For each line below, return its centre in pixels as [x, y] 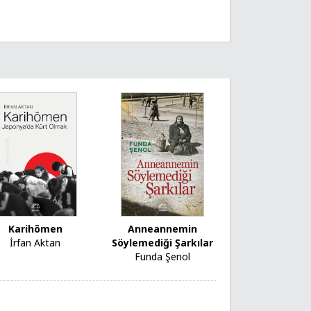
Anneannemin [163, 229]
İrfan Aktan [35, 243]
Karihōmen [35, 229]
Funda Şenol [163, 257]
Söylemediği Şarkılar [163, 243]
